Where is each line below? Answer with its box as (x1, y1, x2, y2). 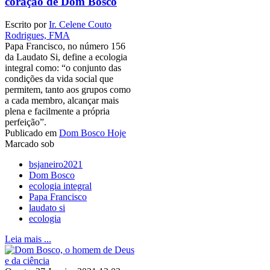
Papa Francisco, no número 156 (5, 41, 125, 52)
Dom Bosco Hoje (59, 128, 126, 139)
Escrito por (5, 19, 49, 30)
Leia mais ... (5, 234, 51, 245)
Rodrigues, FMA (5, 30, 70, 41)
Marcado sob (5, 139, 54, 149)
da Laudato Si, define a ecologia (5, 52, 127, 63)
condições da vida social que (5, 74, 113, 84)
